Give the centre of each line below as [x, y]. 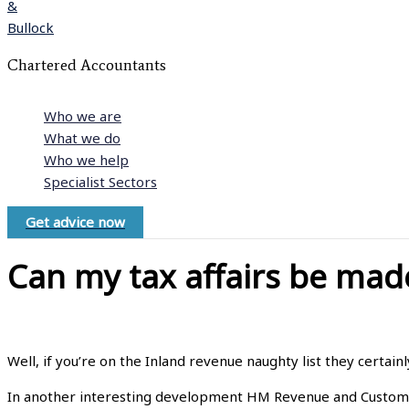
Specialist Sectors [100, 182]
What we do [82, 138]
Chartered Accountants [87, 65]
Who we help [86, 160]
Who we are [83, 116]
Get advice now [75, 222]
